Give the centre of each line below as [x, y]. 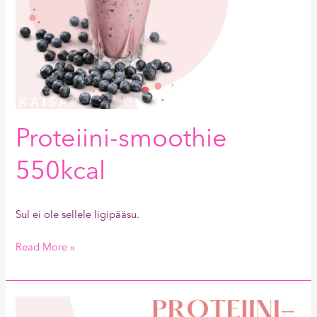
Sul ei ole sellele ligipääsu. [78, 215]
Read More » [46, 248]
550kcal [61, 173]
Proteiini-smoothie [122, 140]
